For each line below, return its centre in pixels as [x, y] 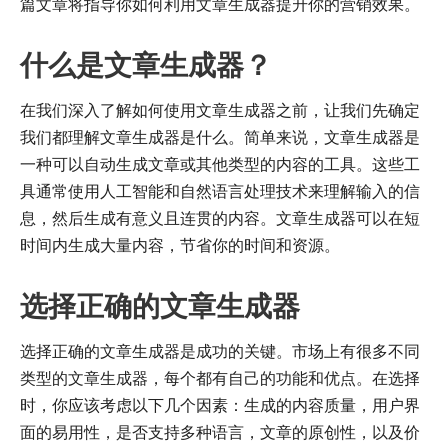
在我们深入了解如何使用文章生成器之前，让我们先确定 [220, 109]
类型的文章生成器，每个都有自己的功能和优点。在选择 [220, 377]
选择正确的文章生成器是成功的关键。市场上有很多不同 [220, 350]
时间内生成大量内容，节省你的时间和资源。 [180, 244]
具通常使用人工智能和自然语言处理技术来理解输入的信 [220, 190]
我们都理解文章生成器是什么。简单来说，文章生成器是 [220, 136]
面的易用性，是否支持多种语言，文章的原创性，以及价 [220, 431]
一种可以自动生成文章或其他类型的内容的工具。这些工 [220, 163]
